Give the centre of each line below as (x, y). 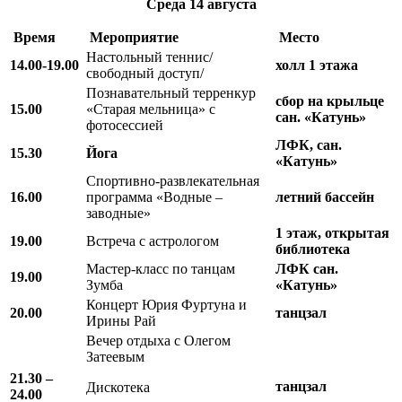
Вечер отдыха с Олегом (158, 340)
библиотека (313, 249)
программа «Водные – (154, 197)
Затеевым (115, 356)
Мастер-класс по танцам (161, 268)
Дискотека (118, 387)
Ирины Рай (121, 320)
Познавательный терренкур (171, 92)
